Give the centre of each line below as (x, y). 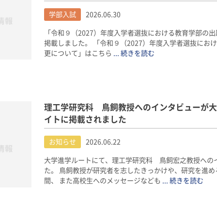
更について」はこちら (78, 53)
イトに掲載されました (85, 120)
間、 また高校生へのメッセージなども (103, 181)
